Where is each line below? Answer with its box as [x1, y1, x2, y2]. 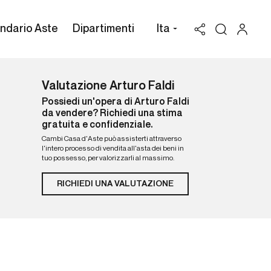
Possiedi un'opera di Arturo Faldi [41, 97, 189, 107]
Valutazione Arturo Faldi [41, 80, 174, 93]
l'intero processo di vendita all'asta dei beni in [41, 145, 184, 152]
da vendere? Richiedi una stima [41, 109, 183, 119]
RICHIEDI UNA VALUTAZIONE [56, 180, 174, 188]
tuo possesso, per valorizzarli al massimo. [41, 155, 174, 162]
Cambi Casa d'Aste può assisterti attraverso [41, 135, 181, 143]
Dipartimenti [72, 23, 134, 34]
